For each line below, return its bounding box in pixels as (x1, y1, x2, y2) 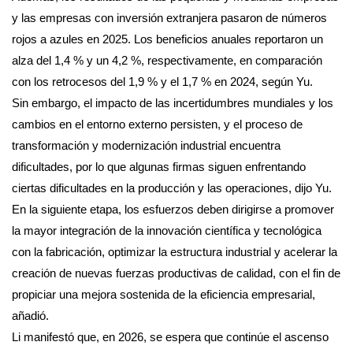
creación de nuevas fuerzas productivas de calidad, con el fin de (12, 266, 340, 280)
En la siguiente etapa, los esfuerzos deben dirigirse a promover (12, 202, 334, 216)
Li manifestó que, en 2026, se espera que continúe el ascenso (12, 329, 329, 344)
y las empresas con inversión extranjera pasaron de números (12, 10, 327, 24)
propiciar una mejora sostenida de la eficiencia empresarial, (12, 287, 315, 301)
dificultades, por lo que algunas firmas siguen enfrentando (12, 159, 306, 173)
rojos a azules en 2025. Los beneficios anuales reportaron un (12, 32, 323, 46)
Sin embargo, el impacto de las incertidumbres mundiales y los (12, 95, 333, 110)
